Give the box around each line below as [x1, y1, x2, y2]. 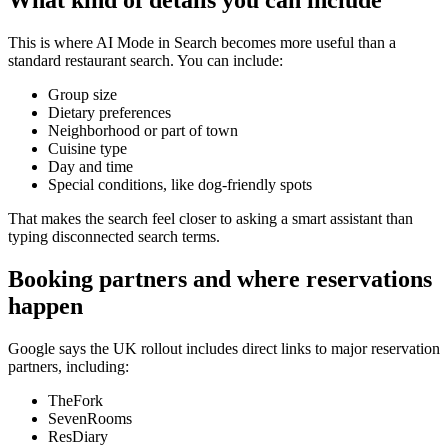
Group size [48, 86, 117, 104]
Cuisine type [48, 140, 127, 158]
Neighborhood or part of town [48, 122, 238, 140]
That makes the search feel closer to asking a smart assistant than [8, 210, 413, 228]
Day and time [48, 158, 133, 176]
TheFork [48, 391, 103, 409]
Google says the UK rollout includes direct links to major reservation [8, 339, 440, 357]
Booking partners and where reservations [8, 266, 432, 293]
